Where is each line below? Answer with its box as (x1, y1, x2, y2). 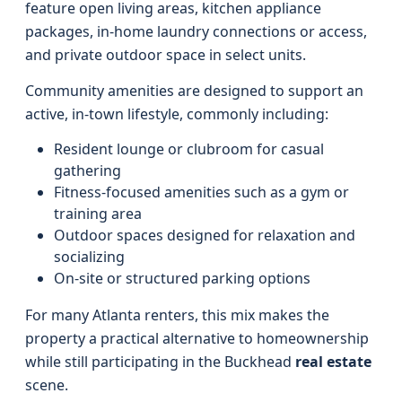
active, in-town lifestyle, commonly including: (25, 104, 328, 124)
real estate (295, 352, 371, 371)
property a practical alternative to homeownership (25, 328, 369, 348)
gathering (54, 161, 121, 180)
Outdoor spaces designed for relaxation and (54, 225, 355, 245)
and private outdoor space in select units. (25, 45, 306, 65)
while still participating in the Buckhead (25, 352, 295, 371)
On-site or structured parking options (54, 268, 310, 288)
